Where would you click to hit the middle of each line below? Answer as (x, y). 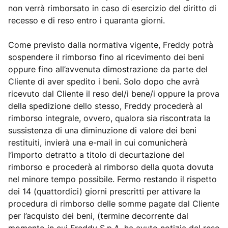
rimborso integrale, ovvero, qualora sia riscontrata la (109, 118)
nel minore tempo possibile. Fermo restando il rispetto (112, 179)
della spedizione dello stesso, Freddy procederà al (105, 106)
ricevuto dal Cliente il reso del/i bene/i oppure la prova (114, 94)
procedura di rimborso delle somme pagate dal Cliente (114, 204)
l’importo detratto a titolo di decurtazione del (96, 155)
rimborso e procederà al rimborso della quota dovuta (111, 167)
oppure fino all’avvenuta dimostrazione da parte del (108, 69)
